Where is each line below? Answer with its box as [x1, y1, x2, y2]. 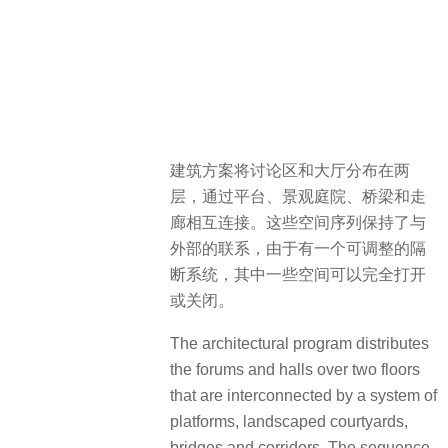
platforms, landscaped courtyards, [170, 412, 408, 430]
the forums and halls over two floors [170, 360, 420, 378]
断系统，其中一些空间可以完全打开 [170, 266, 426, 284]
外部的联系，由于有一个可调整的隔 [170, 240, 426, 258]
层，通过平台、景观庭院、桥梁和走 [170, 188, 426, 206]
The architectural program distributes [170, 334, 429, 352]
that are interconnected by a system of [170, 386, 437, 404]
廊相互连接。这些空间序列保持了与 [170, 214, 426, 232]
